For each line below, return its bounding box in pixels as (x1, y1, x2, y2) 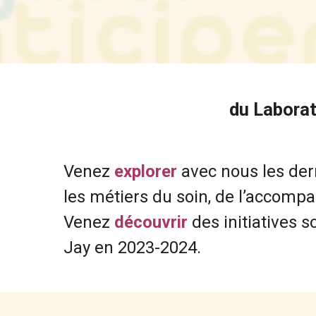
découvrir (114, 212, 188, 232)
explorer (114, 162, 177, 181)
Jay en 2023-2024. (63, 238, 201, 257)
